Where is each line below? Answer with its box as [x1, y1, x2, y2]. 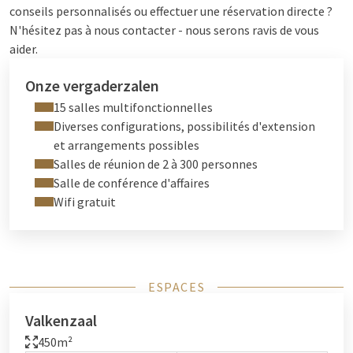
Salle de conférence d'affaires [54, 175, 210, 191]
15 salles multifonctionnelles [54, 99, 213, 115]
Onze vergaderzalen [25, 76, 159, 95]
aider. [9, 41, 38, 57]
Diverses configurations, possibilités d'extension [54, 118, 315, 134]
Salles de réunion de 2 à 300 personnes [54, 156, 258, 172]
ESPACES [147, 279, 206, 295]
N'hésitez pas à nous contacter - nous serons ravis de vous [9, 22, 319, 38]
